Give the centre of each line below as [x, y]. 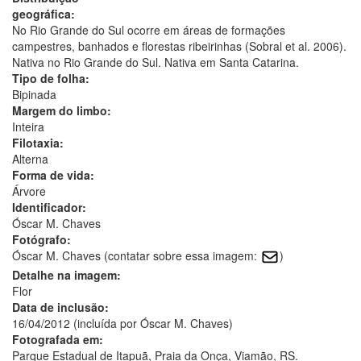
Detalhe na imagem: [66, 274]
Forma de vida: [53, 174]
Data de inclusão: [60, 307]
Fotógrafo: [41, 239]
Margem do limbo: [62, 110]
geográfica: [44, 13]
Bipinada [34, 94]
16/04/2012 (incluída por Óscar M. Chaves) [122, 323]
